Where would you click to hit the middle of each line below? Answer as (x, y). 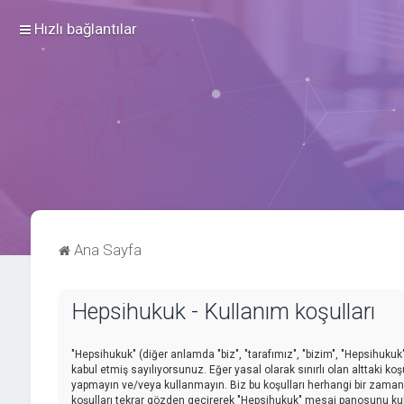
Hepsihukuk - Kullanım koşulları (223, 312)
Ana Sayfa (107, 250)
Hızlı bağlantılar (86, 29)
